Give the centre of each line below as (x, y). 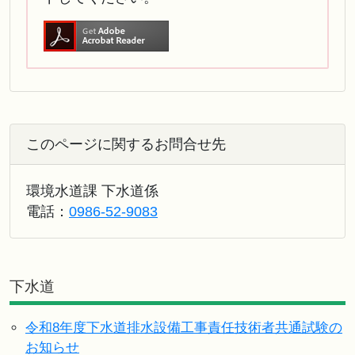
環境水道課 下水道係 (92, 191)
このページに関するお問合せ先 (126, 145)
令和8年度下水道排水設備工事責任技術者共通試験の (184, 328)
